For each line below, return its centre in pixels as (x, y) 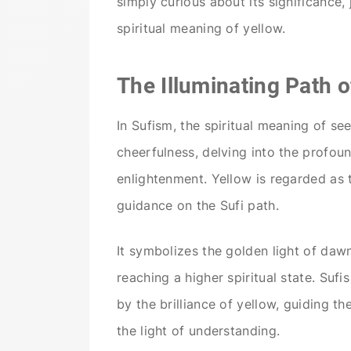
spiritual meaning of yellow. (201, 29)
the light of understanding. (199, 330)
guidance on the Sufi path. (198, 205)
